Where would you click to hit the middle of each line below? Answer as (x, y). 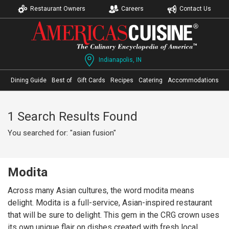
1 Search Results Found (73, 117)
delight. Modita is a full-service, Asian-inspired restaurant (110, 203)
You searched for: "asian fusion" (62, 133)
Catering (150, 80)
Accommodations (193, 80)
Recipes (122, 80)
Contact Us (195, 9)
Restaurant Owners (58, 9)
